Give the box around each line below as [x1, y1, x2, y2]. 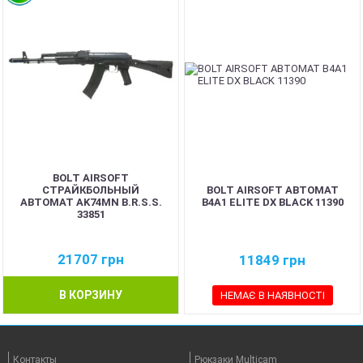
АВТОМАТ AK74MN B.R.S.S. [19, 196, 162, 208]
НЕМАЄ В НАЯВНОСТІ [220, 289, 325, 301]
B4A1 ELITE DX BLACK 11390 [201, 196, 344, 208]
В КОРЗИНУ [59, 288, 122, 301]
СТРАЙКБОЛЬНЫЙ [42, 184, 139, 196]
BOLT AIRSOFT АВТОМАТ [206, 184, 339, 196]
